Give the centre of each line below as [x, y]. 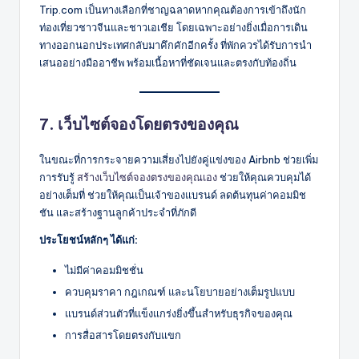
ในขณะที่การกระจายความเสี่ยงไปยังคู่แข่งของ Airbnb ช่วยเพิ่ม [179, 159]
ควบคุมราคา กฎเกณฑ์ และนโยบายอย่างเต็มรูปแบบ [180, 291]
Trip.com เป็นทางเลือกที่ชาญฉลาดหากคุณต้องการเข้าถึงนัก [173, 9]
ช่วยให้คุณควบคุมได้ [264, 177]
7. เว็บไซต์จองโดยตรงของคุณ [139, 124]
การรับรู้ [58, 177]
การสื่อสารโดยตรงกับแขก [123, 335]
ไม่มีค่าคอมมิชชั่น [104, 270]
